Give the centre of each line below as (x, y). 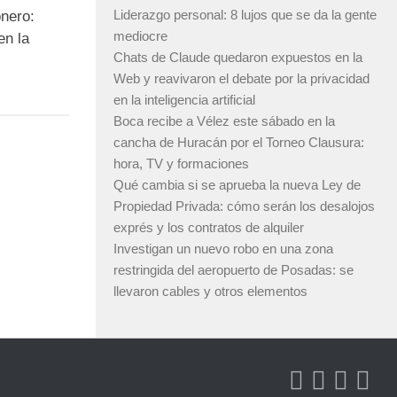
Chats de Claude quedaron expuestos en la (238, 58)
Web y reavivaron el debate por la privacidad (241, 79)
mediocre (140, 36)
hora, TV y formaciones (181, 164)
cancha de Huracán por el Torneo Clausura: (239, 143)
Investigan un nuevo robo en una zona (223, 249)
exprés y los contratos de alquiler (209, 228)
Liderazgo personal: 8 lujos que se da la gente (245, 15)
